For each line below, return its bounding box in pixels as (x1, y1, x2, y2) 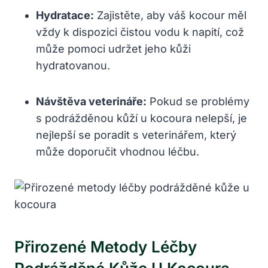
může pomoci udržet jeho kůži (36, 42, 191, 55)
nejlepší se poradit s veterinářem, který (36, 128, 236, 141)
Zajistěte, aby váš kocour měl (94, 8, 246, 22)
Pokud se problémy (147, 95, 249, 108)
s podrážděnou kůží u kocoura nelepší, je (36, 111, 247, 124)
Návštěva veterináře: (36, 95, 147, 108)
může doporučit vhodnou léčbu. (36, 145, 199, 158)
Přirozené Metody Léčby (14, 237, 197, 256)
